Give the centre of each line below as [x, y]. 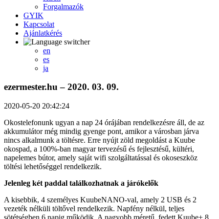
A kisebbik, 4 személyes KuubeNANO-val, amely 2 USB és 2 [100, 200]
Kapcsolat [39, 24]
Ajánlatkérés [43, 33]
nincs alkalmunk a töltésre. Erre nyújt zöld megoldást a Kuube [99, 140]
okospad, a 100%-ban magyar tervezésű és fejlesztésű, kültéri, [99, 149]
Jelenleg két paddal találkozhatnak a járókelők [81, 183]
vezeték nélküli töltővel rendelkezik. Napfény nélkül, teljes [94, 209]
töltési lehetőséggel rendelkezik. [53, 167]
